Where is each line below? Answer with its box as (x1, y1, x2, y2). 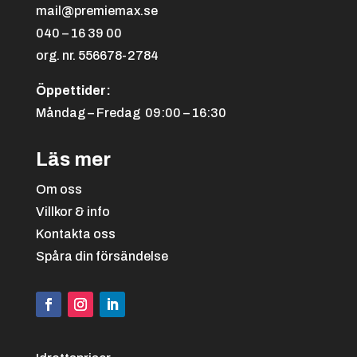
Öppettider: (35, 84, 111, 98)
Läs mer (35, 149, 111, 171)
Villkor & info (35, 205, 110, 219)
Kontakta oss (35, 227, 116, 241)
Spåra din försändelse (35, 249, 168, 264)
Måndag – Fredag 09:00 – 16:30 (35, 106, 226, 120)
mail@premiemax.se (35, 4, 158, 18)
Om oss (35, 182, 82, 197)
